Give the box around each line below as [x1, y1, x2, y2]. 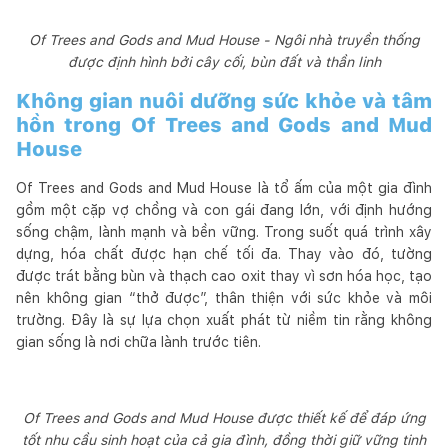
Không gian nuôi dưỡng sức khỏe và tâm [16, 88, 432, 113]
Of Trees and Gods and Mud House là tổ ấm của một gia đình [16, 179, 432, 196]
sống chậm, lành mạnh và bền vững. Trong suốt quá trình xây [16, 223, 432, 240]
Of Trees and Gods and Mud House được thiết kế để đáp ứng [22, 409, 426, 426]
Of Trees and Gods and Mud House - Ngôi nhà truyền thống [28, 31, 420, 48]
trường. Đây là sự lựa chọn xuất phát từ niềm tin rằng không [16, 311, 432, 328]
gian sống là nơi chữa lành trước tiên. [16, 333, 261, 350]
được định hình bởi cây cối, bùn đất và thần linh [67, 53, 381, 70]
